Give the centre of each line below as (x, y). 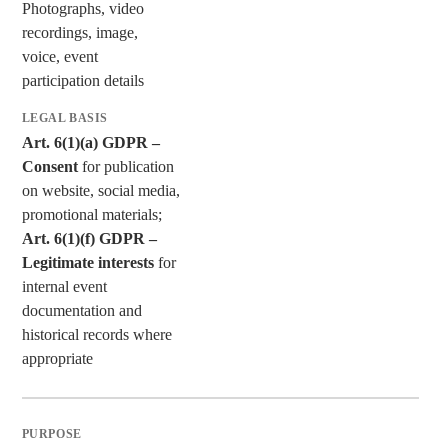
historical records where (96, 334)
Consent (49, 166)
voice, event (59, 56)
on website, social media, (100, 190)
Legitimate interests (87, 262)
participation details (82, 80)
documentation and (81, 310)
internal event (64, 286)
